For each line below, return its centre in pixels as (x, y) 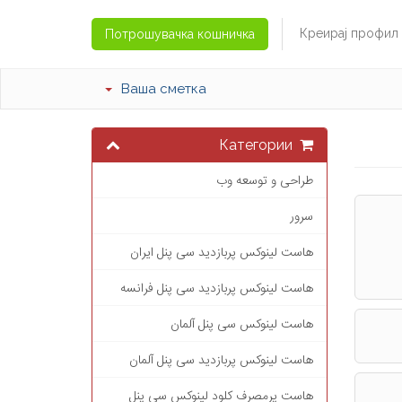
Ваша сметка (164, 89)
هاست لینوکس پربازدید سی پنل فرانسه (216, 287)
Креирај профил (349, 33)
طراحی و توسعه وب (264, 179)
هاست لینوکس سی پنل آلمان (241, 323)
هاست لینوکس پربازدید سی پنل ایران (221, 251)
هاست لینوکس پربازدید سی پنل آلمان (221, 359)
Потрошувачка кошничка (180, 34)
